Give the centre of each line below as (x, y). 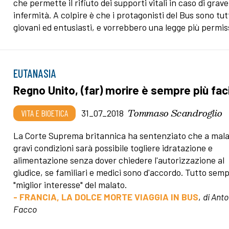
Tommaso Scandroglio (175, 112)
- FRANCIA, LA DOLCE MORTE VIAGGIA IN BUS (106, 197)
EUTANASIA (35, 73)
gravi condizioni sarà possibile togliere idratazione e (113, 147)
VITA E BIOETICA (45, 113)
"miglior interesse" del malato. (70, 184)
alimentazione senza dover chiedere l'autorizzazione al (119, 160)
